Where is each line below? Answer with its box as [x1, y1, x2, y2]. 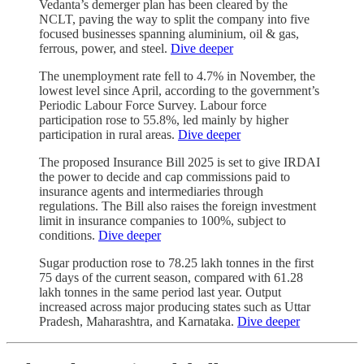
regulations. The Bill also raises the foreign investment [39, 199, 316, 214]
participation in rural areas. [39, 128, 178, 142]
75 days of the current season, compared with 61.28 [39, 271, 303, 285]
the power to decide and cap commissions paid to [39, 170, 290, 184]
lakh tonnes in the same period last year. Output [39, 285, 281, 300]
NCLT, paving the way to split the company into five [39, 12, 310, 27]
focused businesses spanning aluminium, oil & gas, [39, 27, 299, 41]
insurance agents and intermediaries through [39, 184, 263, 199]
